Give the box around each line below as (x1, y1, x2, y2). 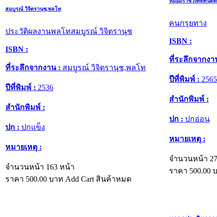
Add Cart (65, 174, 94, 183)
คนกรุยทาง (169, 18, 207, 27)
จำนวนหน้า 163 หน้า (5, 162, 75, 171)
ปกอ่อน (183, 114, 210, 123)
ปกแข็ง (19, 123, 45, 131)
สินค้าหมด (96, 174, 131, 183)
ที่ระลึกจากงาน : (5, 63, 61, 72)
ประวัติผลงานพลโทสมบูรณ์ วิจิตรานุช (5, 27, 132, 35)
